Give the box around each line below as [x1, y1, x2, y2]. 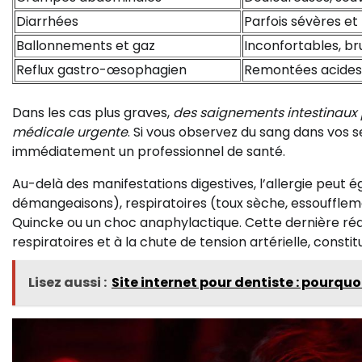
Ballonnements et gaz [16, 36, 155, 56]
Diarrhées [16, 12, 78, 32]
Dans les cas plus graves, [12, 103, 173, 123]
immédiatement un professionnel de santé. [12, 142, 285, 162]
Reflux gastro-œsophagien [16, 61, 187, 80]
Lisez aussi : [28, 273, 107, 293]
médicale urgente [12, 123, 128, 142]
